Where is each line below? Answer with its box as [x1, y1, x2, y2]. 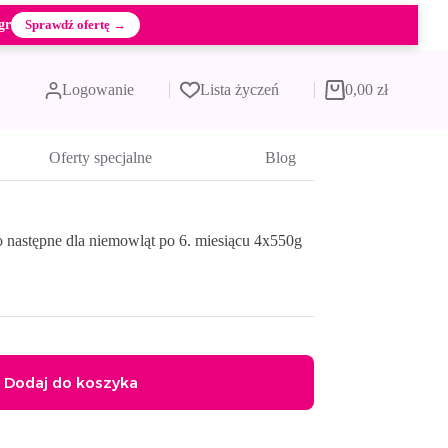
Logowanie [61, 81, 134, 98]
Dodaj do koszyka [4, 373, 139, 393]
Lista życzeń [199, 81, 279, 98]
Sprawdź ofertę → [24, 17, 126, 32]
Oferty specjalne [48, 148, 152, 166]
